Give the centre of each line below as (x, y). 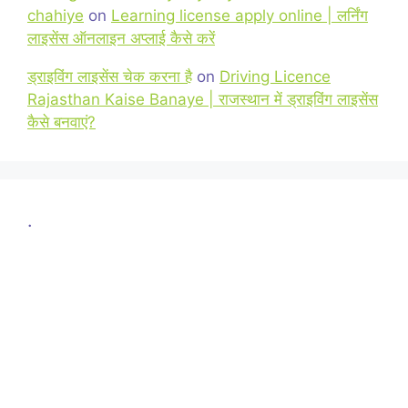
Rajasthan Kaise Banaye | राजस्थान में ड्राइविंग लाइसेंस (203, 99)
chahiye (56, 15)
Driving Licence (275, 76)
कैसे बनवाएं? (61, 122)
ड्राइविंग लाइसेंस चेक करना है (110, 76)
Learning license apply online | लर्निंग (240, 15)
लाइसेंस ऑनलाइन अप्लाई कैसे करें (121, 38)
